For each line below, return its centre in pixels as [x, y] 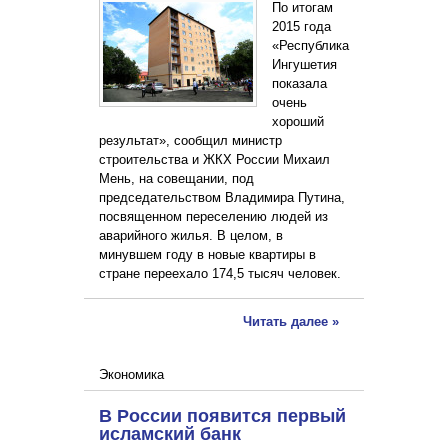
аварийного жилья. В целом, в [191, 236]
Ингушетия [304, 65]
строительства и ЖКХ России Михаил [214, 160]
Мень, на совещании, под [176, 179]
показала [299, 84]
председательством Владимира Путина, [222, 198]
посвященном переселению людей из [213, 217]
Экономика [131, 375]
